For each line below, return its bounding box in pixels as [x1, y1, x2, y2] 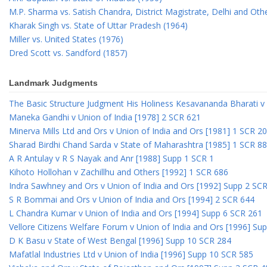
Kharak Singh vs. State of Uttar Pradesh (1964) [9, 20, 188, 32]
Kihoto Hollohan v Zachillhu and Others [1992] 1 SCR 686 [9, 166, 228, 178]
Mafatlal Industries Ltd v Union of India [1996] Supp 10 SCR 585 [9, 249, 253, 260]
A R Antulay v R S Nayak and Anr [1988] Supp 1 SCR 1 [9, 153, 214, 164]
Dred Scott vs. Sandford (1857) [9, 47, 128, 59]
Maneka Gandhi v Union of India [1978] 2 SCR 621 [9, 111, 201, 123]
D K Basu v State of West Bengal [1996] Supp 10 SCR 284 [9, 235, 231, 247]
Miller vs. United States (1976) [9, 33, 123, 45]
